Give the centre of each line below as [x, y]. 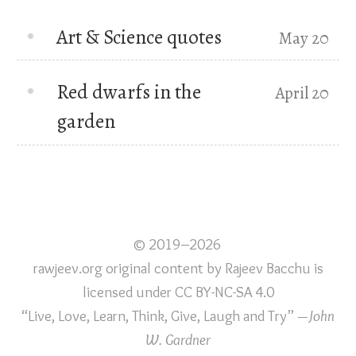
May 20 [304, 38]
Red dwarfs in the [129, 92]
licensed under [128, 292]
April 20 [302, 93]
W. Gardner [178, 339]
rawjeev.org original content [118, 268]
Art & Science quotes [139, 37]
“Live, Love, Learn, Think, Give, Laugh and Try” [159, 315]
